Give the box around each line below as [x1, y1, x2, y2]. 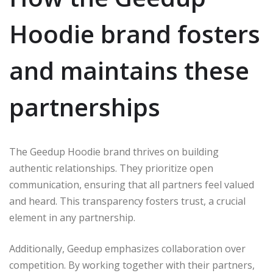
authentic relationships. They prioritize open [9, 161, 213, 175]
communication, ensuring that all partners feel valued [9, 177, 254, 191]
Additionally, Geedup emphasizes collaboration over [9, 241, 246, 255]
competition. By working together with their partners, [9, 258, 255, 272]
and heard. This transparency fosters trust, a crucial [9, 194, 246, 208]
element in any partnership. [9, 210, 135, 224]
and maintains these [9, 53, 249, 87]
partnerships [9, 90, 160, 124]
